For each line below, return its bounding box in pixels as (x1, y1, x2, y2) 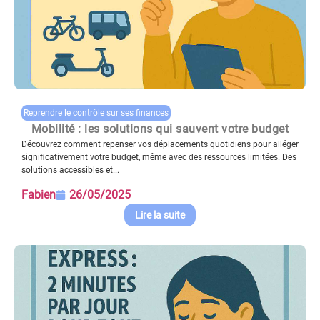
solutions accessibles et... (21, 164, 119, 175)
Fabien (21, 188, 56, 202)
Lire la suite (135, 209, 185, 221)
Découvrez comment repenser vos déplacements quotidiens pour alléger (21, 139, 299, 149)
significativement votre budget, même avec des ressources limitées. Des (21, 151, 296, 162)
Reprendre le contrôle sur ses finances (24, 107, 169, 118)
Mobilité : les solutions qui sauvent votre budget (31, 121, 289, 136)
